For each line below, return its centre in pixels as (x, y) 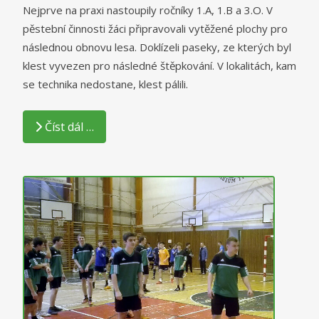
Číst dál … (69, 127)
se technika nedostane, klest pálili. (105, 84)
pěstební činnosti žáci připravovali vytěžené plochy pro (155, 29)
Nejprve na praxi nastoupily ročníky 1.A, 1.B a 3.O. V (148, 10)
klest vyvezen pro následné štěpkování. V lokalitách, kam (159, 66)
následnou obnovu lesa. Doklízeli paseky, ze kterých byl (157, 47)
